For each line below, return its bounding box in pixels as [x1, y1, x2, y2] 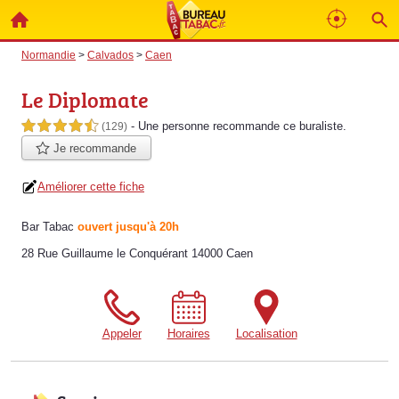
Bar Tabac [21, 220, 74, 234]
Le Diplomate [21, 85, 149, 114]
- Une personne [131, 119, 213, 133]
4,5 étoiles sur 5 [21, 120, 98, 133]
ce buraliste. [280, 119, 346, 133]
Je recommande [50, 142, 137, 156]
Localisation [235, 327, 297, 341]
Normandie [21, 49, 76, 61]
